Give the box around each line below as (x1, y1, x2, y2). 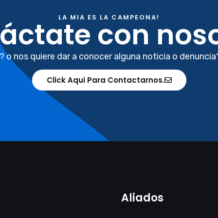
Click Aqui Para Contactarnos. (46, 75, 164, 86)
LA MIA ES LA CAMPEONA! (58, 13, 160, 22)
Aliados (121, 190, 163, 206)
